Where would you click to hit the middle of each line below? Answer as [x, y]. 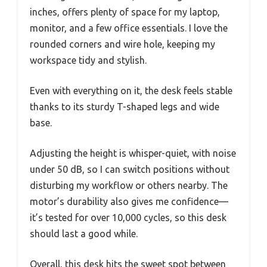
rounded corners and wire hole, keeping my [122, 44]
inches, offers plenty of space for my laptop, [125, 12]
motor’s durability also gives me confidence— [129, 201]
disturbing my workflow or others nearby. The [129, 185]
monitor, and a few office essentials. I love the [129, 28]
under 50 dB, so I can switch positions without [130, 169]
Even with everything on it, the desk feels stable [131, 90]
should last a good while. [84, 233]
